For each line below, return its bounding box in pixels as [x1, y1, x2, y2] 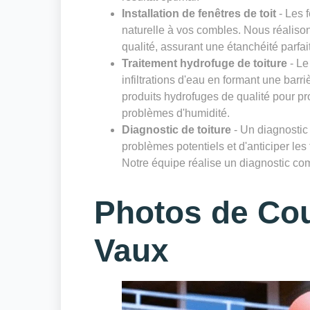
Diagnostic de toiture [122, 124, 231, 136]
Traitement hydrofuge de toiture [122, 57, 287, 70]
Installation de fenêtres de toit [122, 8, 276, 20]
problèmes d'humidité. [122, 107, 230, 120]
